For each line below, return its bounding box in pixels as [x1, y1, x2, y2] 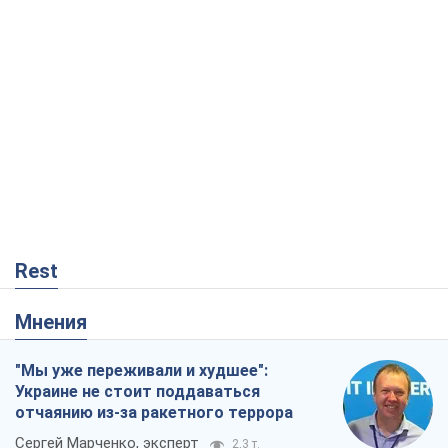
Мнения [32, 310, 87, 335]
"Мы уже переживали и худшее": [15, 361, 268, 381]
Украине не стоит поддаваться [15, 382, 260, 402]
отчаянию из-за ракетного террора [15, 403, 293, 423]
